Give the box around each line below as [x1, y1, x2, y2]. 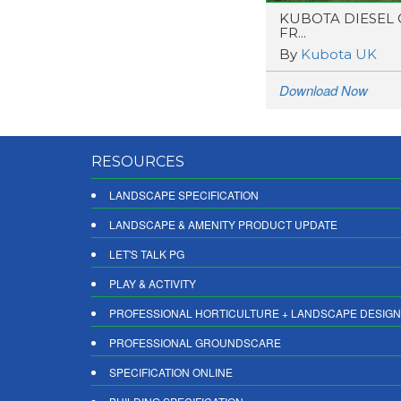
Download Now [279, 81, 368, 99]
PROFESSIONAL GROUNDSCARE [109, 335, 281, 350]
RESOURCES [91, 153, 184, 170]
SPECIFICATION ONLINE [109, 364, 233, 380]
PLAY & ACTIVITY [109, 276, 196, 291]
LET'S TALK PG [109, 246, 184, 261]
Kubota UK [301, 46, 377, 63]
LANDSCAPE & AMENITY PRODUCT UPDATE [109, 217, 337, 232]
